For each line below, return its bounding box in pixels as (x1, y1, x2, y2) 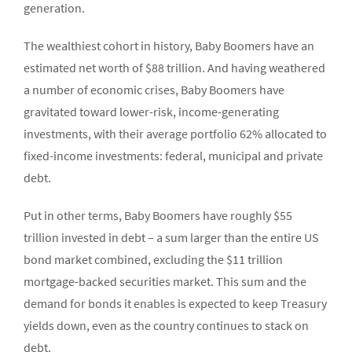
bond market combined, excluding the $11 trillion (24, 251, 283, 268)
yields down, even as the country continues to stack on (24, 317, 309, 334)
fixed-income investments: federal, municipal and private (24, 148, 323, 164)
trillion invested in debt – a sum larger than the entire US (24, 229, 319, 246)
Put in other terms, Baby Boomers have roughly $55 (24, 207, 292, 224)
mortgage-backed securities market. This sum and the (24, 273, 306, 290)
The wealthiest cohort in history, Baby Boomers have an (24, 38, 314, 54)
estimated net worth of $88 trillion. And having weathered (24, 60, 325, 76)
